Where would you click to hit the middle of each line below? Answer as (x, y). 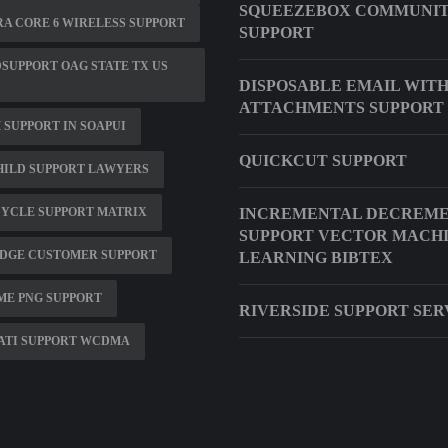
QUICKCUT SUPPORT (323, 160)
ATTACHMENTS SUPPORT (341, 107)
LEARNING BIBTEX (316, 257)
